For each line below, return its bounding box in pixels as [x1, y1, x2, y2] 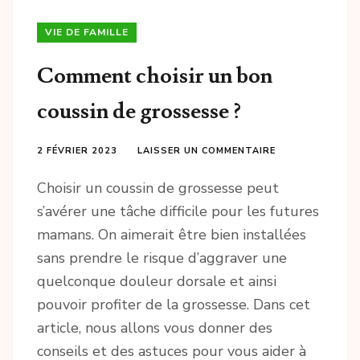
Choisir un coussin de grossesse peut [37, 178, 279, 198]
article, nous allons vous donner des [37, 318, 272, 338]
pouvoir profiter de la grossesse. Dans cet [37, 295, 310, 315]
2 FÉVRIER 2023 [37, 145, 117, 157]
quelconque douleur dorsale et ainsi [37, 272, 276, 292]
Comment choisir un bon [37, 62, 272, 91]
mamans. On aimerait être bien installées [37, 225, 306, 245]
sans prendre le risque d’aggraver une [37, 248, 287, 268]
